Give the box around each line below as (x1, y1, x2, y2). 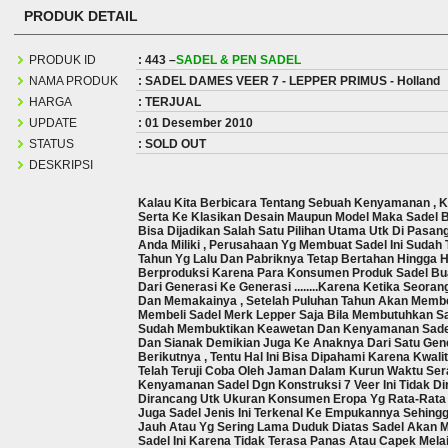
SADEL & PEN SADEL (176, 53, 301, 68)
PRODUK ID (23, 53, 96, 68)
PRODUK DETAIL (24, 8, 138, 25)
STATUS (23, 137, 74, 152)
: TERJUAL (138, 95, 201, 110)
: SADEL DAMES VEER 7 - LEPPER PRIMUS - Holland (138, 74, 440, 89)
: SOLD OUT (138, 137, 206, 152)
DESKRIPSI (23, 158, 93, 173)
